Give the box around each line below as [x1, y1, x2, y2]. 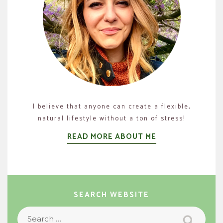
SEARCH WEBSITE [74, 189, 149, 202]
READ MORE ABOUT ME [67, 130, 156, 143]
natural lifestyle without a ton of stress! [38, 113, 185, 124]
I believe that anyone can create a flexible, [32, 101, 191, 112]
